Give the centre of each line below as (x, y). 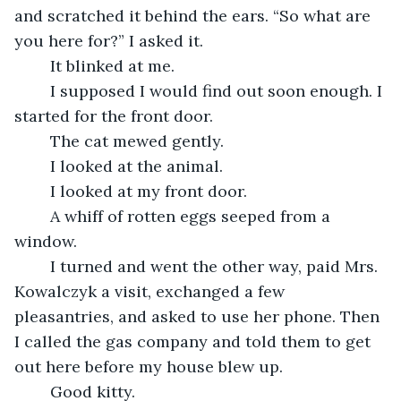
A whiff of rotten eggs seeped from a (41, 216)
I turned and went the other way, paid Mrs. (41, 266)
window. (46, 241)
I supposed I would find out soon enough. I (41, 90)
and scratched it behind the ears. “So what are (195, 15)
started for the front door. (114, 115)
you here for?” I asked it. (109, 40)
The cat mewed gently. (137, 141)
